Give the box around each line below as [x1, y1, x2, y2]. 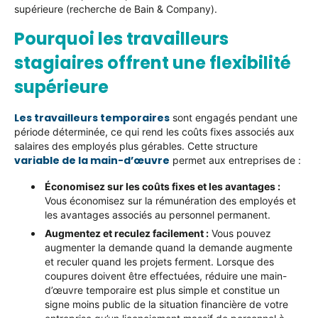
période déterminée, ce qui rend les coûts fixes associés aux [14, 125, 295, 138]
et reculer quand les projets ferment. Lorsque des [45, 256, 274, 268]
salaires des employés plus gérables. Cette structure [14, 139, 258, 152]
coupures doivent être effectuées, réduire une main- [45, 270, 287, 283]
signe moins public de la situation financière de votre [45, 298, 288, 311]
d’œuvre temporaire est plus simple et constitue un [45, 284, 280, 297]
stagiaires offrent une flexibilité [14, 50, 291, 75]
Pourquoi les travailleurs [14, 26, 229, 50]
